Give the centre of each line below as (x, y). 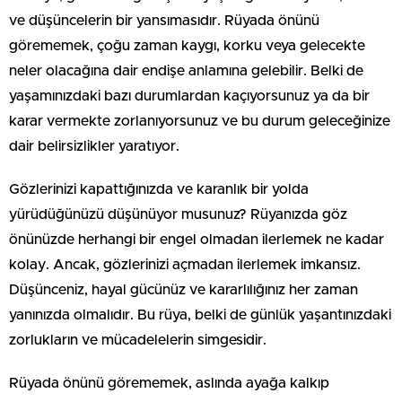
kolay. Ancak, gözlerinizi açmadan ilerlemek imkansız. (185, 264)
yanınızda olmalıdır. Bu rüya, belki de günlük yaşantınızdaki (200, 315)
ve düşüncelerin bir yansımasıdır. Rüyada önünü (164, 20)
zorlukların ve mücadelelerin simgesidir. (138, 340)
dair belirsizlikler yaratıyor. (94, 146)
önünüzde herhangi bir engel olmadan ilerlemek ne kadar (197, 239)
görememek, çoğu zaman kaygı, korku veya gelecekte (187, 45)
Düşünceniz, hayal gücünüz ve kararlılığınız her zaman (184, 289)
